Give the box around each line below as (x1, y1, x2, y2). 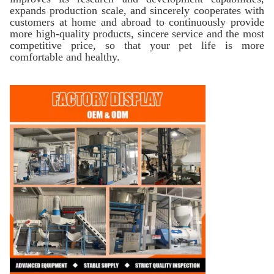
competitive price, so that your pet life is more (10, 39, 264, 51)
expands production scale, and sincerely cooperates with (10, 4, 264, 17)
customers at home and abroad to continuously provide (10, 16, 264, 28)
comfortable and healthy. (10, 51, 120, 63)
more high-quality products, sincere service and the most (10, 28, 264, 40)
